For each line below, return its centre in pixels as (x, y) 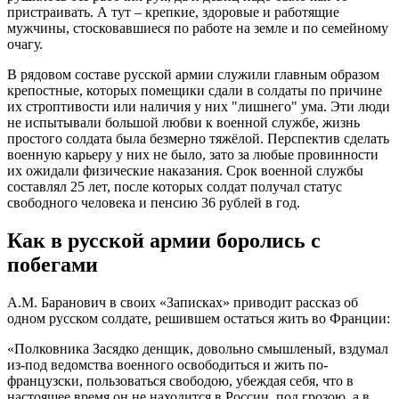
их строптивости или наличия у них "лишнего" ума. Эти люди (199, 106)
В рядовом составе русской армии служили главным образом (193, 74)
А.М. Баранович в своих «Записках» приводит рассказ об (183, 302)
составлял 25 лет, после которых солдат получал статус (175, 186)
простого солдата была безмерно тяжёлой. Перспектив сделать (198, 138)
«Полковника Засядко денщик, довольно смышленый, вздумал (198, 348)
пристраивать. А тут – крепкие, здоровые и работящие (173, 12)
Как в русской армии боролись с (164, 240)
